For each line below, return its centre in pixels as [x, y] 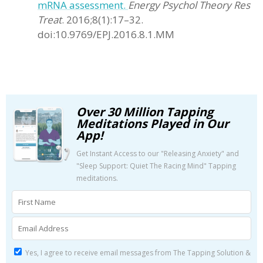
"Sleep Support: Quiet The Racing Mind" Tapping [156, 166]
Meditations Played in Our [153, 124]
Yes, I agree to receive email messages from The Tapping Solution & [137, 253]
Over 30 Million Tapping [145, 112]
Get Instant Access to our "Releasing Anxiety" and [158, 154]
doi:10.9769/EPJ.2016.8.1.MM [106, 34]
